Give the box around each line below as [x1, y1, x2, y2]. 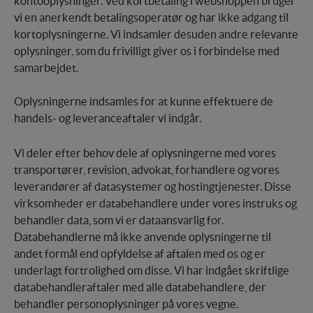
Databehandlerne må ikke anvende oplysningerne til [14, 231, 271, 244]
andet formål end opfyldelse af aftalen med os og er [14, 247, 265, 261]
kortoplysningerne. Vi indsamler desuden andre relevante [14, 28, 298, 41]
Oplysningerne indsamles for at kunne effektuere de [14, 95, 273, 108]
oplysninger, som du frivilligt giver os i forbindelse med [14, 45, 279, 58]
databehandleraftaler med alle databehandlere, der [14, 281, 266, 294]
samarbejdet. [14, 61, 78, 75]
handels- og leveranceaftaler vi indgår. [14, 112, 201, 125]
